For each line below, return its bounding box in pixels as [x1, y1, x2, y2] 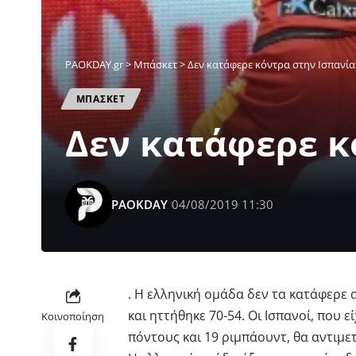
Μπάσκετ [133, 57, 177, 72]
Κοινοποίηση [41, 309, 104, 324]
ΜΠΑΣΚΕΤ [75, 93, 126, 106]
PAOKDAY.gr [65, 57, 123, 72]
